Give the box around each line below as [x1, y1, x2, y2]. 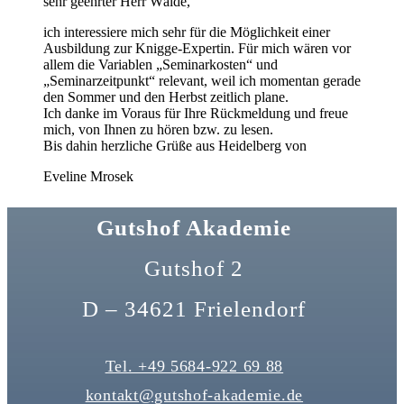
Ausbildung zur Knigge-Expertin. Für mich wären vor [43, 41, 351, 57]
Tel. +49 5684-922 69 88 [105, 357, 284, 376]
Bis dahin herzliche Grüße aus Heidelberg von [43, 138, 307, 154]
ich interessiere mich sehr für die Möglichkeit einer [43, 24, 330, 41]
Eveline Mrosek [43, 169, 133, 185]
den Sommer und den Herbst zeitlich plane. [43, 89, 289, 106]
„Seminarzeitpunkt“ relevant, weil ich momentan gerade [43, 73, 361, 89]
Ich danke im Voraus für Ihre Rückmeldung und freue [43, 106, 348, 122]
